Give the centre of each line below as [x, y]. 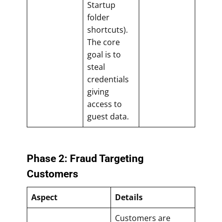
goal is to [104, 54]
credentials [108, 79]
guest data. [108, 116]
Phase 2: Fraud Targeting [85, 158]
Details [129, 197]
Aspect [44, 197]
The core [104, 42]
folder [98, 17]
